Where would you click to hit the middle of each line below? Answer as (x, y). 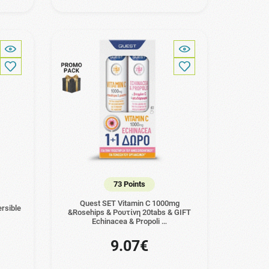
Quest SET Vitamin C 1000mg (129, 204)
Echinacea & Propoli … (130, 222)
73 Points (130, 184)
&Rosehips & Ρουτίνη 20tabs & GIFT (130, 213)
